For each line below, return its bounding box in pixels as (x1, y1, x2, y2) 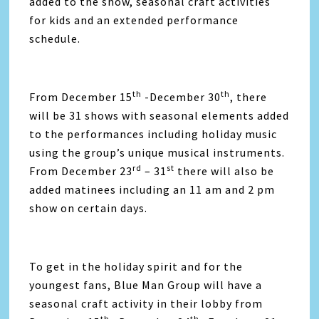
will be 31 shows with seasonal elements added (29, 108, 290, 122)
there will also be (174, 163, 275, 178)
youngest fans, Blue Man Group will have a (29, 277, 263, 292)
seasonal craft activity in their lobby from (29, 296, 263, 310)
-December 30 (142, 89, 221, 104)
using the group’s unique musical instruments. (29, 145, 286, 159)
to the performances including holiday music (29, 126, 278, 141)
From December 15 (29, 89, 133, 104)
